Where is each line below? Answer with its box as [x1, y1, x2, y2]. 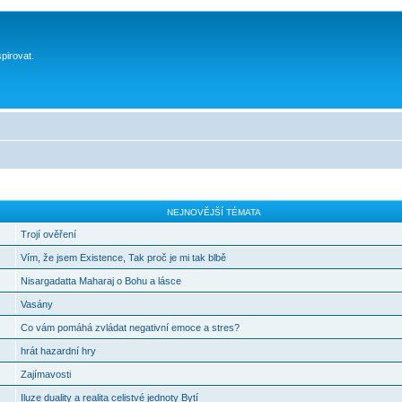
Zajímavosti [20, 368, 71, 380]
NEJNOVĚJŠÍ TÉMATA [167, 206, 262, 217]
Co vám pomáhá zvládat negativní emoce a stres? [20, 321, 240, 333]
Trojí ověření [20, 228, 76, 240]
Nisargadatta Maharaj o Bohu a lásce [20, 275, 181, 286]
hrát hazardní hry [20, 345, 96, 356]
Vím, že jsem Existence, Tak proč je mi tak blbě [20, 251, 226, 263]
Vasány [20, 298, 53, 310]
